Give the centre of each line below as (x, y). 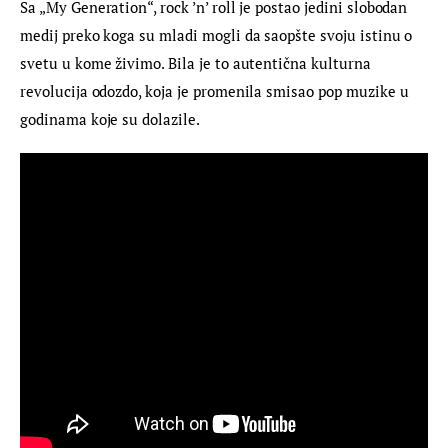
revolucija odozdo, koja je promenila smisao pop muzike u (216, 91)
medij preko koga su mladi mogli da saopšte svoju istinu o (218, 35)
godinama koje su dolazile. (110, 119)
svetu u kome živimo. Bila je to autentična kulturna (197, 63)
